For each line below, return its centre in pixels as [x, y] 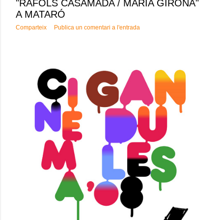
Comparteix [31, 28]
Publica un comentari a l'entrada [97, 28]
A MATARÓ [41, 14]
